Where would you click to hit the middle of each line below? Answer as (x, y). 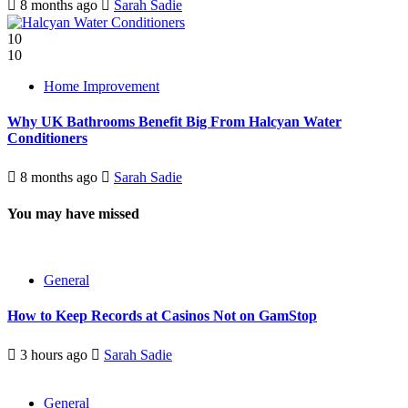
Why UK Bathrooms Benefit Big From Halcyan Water (174, 122)
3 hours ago (54, 354)
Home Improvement (102, 87)
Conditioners (47, 138)
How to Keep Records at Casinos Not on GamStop (162, 316)
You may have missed (73, 213)
